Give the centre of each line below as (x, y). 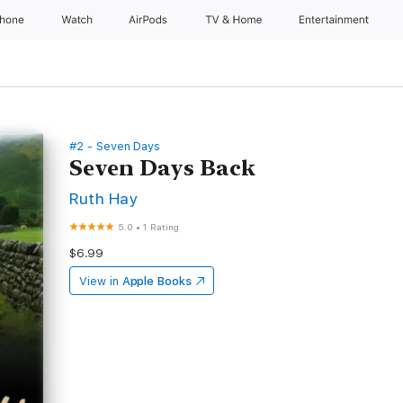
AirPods (150, 20)
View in (99, 281)
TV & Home (235, 20)
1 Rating (161, 227)
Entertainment (336, 20)
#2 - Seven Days (115, 146)
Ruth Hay (103, 198)
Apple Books (157, 281)
